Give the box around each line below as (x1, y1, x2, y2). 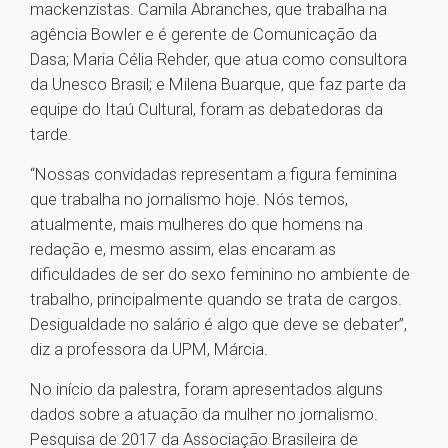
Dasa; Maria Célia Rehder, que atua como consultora (30, 49, 407, 70)
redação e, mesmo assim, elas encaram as (30, 239, 336, 260)
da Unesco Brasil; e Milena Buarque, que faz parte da (30, 74, 406, 95)
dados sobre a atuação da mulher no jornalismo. (30, 404, 378, 425)
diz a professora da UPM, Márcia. (30, 339, 268, 360)
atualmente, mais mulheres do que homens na (30, 214, 363, 235)
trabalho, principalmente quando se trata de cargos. (30, 289, 402, 310)
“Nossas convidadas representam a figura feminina (30, 164, 397, 185)
